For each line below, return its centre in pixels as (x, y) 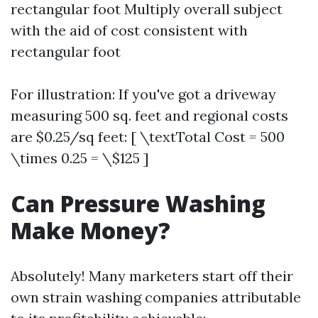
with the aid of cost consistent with (129, 30)
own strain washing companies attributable (156, 297)
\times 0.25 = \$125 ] (80, 158)
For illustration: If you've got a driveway (143, 94)
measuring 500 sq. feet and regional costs (149, 115)
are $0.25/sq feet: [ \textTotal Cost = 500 (148, 137)
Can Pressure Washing (138, 203)
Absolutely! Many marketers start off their (152, 276)
